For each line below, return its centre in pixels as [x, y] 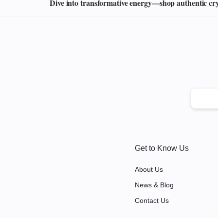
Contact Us [152, 200]
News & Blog [154, 185]
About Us [149, 169]
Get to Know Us [162, 148]
